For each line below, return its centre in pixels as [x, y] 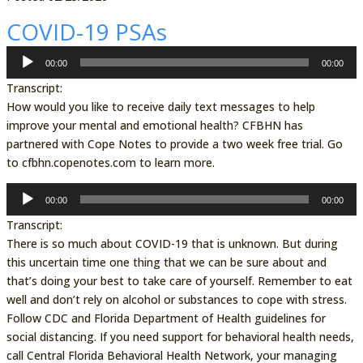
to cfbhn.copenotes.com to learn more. [110, 162]
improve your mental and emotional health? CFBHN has [154, 125]
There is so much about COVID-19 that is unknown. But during [172, 243]
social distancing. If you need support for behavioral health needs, [180, 336]
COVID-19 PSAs [86, 31]
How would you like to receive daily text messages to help [160, 106]
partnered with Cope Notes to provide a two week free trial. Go [174, 143]
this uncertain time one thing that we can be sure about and [166, 262]
